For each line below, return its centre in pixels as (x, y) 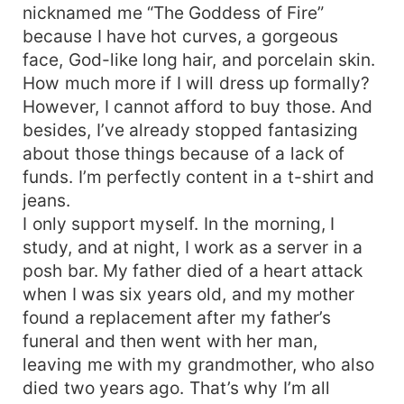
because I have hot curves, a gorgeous (180, 36)
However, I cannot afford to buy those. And (198, 106)
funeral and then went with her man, (170, 340)
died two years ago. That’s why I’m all (177, 387)
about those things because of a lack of (184, 153)
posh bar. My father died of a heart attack (193, 270)
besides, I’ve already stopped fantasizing (190, 129)
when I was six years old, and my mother (189, 294)
